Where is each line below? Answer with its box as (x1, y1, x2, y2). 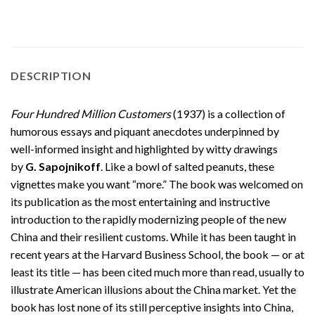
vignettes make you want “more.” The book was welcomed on (11, 177, 303, 191)
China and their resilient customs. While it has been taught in (11, 230, 296, 244)
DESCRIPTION (11, 69, 91, 83)
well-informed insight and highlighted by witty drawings (11, 142, 278, 156)
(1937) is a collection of (171, 107, 285, 121)
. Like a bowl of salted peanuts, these (101, 160, 274, 174)
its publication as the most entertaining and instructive (11, 195, 270, 209)
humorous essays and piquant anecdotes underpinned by (11, 124, 279, 139)
